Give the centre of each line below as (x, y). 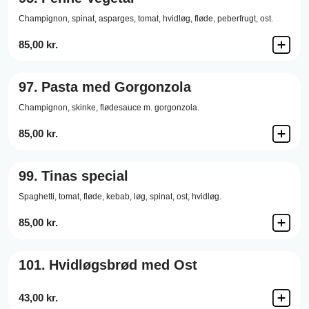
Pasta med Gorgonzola (116, 87)
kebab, (119, 197)
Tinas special (85, 176)
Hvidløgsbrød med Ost (123, 265)
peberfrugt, (238, 19)
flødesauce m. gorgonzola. (150, 108)
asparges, (117, 19)
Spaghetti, (38, 197)
